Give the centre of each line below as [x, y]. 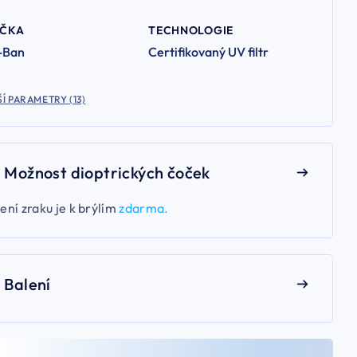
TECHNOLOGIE [191, 30]
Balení [27, 284]
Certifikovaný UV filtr [209, 51]
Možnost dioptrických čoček [107, 172]
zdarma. [144, 208]
